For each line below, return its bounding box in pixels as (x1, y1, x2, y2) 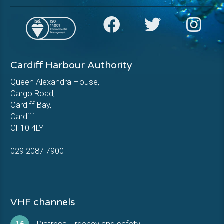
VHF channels (10, 196, 75, 208)
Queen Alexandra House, (10, 77, 99, 87)
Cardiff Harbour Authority (10, 59, 132, 71)
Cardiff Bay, (10, 100, 51, 110)
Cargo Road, (10, 88, 55, 98)
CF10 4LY (10, 123, 44, 133)
